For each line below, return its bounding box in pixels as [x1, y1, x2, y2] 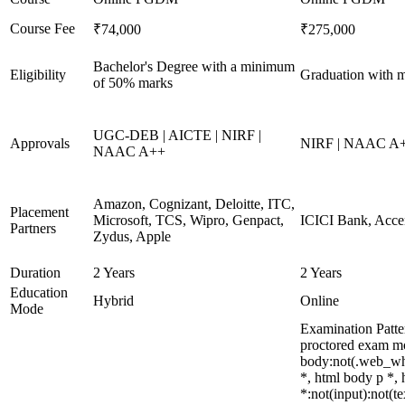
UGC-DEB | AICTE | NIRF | [93, 127, 261, 143]
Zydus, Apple [93, 229, 171, 244]
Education [10, 285, 68, 300]
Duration [10, 265, 61, 280]
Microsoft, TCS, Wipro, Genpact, [93, 212, 284, 228]
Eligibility [10, 67, 66, 82]
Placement [10, 204, 69, 220]
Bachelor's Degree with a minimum [93, 59, 295, 74]
